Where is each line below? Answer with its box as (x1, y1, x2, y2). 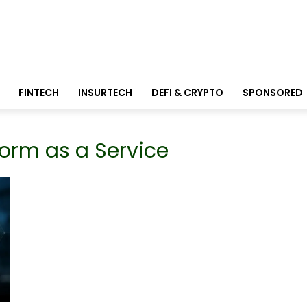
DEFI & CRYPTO (151, 86, 223, 100)
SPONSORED (243, 86, 303, 100)
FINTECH (19, 86, 59, 100)
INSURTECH (78, 86, 132, 100)
